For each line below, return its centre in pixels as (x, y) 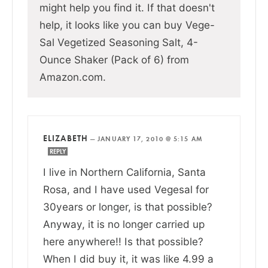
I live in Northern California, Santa (124, 172)
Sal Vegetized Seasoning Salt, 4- (119, 42)
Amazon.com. (73, 77)
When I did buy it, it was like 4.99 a (128, 258)
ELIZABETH (66, 138)
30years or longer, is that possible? (128, 206)
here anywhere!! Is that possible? (123, 241)
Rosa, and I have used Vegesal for (126, 189)
